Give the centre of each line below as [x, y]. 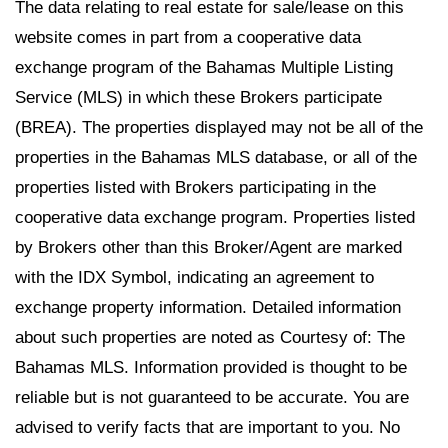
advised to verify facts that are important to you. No [207, 427]
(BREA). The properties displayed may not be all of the [219, 127]
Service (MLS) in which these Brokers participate [198, 97]
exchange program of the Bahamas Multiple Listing [204, 67]
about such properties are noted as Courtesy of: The [210, 337]
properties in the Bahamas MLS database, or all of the [216, 157]
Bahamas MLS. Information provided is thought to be [211, 367]
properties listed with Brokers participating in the [195, 187]
